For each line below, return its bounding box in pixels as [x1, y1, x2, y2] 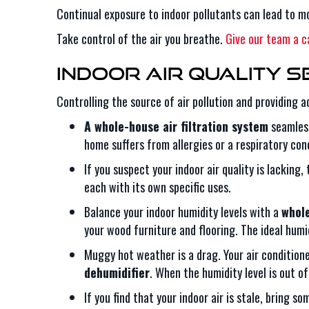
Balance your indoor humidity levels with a [84, 203, 281, 221]
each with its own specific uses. [84, 178, 231, 196]
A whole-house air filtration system [84, 117, 268, 135]
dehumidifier [84, 263, 150, 281]
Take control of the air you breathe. [57, 30, 226, 48]
